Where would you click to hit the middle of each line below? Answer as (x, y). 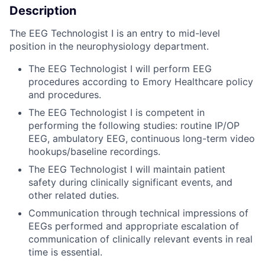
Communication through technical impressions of (138, 213)
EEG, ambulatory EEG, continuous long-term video (142, 139)
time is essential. (65, 252)
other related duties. (74, 195)
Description (43, 11)
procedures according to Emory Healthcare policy (141, 82)
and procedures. (65, 95)
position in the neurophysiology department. (109, 46)
